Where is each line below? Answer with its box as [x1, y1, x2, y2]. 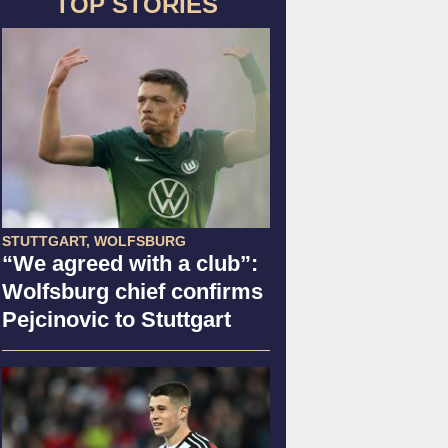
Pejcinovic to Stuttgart [2, 306, 231, 332]
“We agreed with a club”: [2, 250, 258, 276]
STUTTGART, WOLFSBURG [2, 232, 186, 249]
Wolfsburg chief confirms [2, 278, 263, 304]
